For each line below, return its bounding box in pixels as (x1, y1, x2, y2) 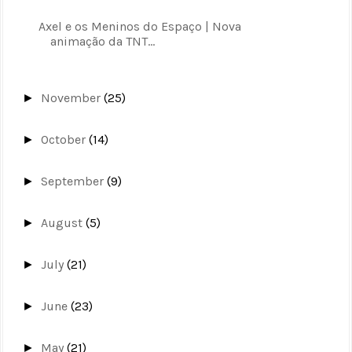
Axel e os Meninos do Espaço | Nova (38, 18, 241, 34)
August (41, 214, 86, 230)
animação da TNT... (49, 33, 155, 49)
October (41, 131, 90, 147)
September (41, 173, 108, 189)
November (41, 90, 104, 105)
